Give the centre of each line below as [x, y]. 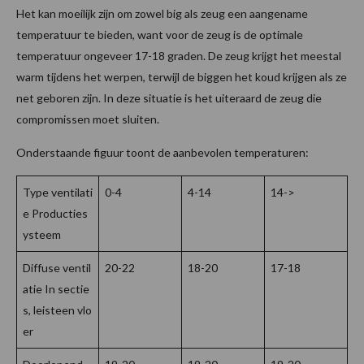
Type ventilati [58, 193]
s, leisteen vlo [57, 310]
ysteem [42, 235]
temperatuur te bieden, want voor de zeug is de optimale [160, 35]
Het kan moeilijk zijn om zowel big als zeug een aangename [162, 14]
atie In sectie [56, 289]
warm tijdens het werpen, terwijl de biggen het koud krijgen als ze [182, 77]
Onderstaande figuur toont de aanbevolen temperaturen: [162, 153]
